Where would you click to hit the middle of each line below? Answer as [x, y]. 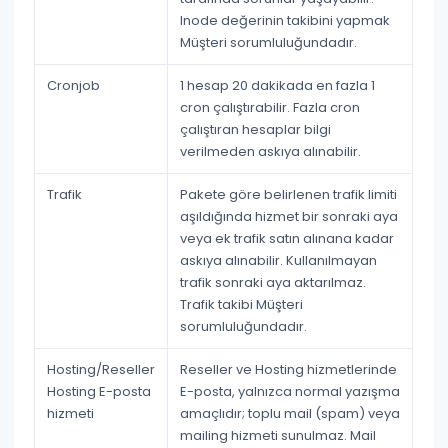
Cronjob [74, 85]
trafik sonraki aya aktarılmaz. [273, 282]
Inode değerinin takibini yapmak [285, 20]
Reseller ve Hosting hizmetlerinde [289, 369]
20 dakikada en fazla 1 [304, 85]
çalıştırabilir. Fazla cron [285, 107]
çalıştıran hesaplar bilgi [256, 129]
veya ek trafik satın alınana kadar [287, 238]
